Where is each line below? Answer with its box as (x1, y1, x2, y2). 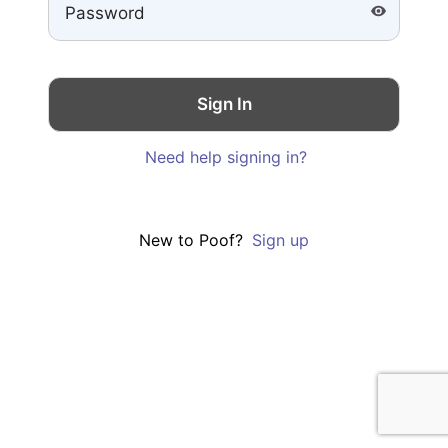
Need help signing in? (145, 146, 308, 167)
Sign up (252, 229, 310, 250)
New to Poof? (138, 229, 248, 250)
